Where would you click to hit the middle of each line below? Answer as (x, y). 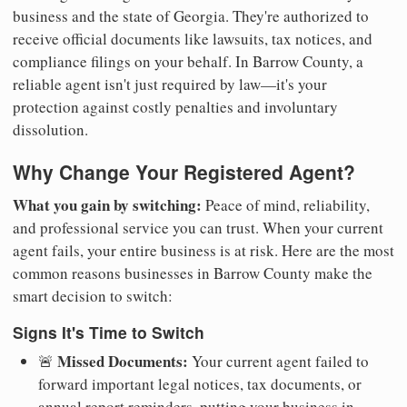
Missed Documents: (123, 362)
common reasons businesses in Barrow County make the (193, 273)
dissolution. (50, 130)
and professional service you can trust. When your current (198, 227)
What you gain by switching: (107, 204)
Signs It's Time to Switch (109, 333)
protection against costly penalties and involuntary (175, 107)
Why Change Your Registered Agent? (184, 172)
